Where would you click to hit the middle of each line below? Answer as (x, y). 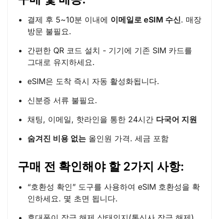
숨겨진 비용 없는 (57, 139)
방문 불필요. (49, 32)
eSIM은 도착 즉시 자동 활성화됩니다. (93, 81)
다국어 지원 (176, 120)
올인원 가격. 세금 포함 (127, 139)
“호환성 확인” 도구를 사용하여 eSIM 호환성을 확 (114, 187)
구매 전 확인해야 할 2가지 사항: (101, 167)
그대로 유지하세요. (61, 62)
